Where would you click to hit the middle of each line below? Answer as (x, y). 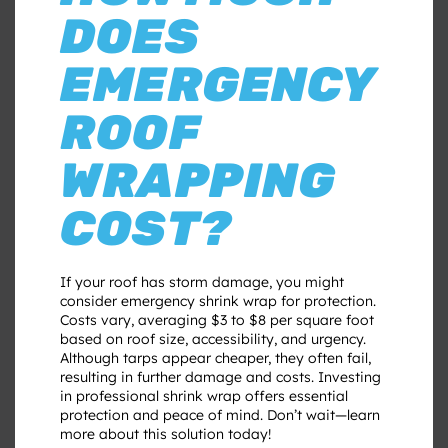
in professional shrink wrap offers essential (204, 395)
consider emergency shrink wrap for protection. (218, 300)
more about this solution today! (165, 433)
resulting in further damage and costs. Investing (220, 376)
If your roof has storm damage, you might (202, 281)
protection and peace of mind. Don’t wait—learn (220, 414)
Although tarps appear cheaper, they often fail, (215, 357)
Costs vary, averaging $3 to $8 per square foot (217, 319)
